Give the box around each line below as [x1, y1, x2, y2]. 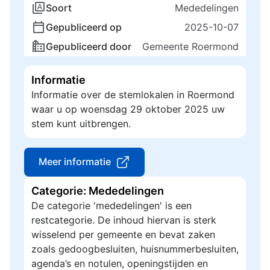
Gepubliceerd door [46, 40, 131, 52]
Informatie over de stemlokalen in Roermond [31, 89, 234, 101]
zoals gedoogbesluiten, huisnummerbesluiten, [31, 243, 239, 255]
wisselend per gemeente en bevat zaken [31, 228, 215, 240]
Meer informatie [39, 155, 111, 168]
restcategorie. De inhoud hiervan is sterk [31, 214, 216, 226]
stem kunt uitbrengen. [31, 118, 131, 130]
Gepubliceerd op [46, 21, 122, 33]
